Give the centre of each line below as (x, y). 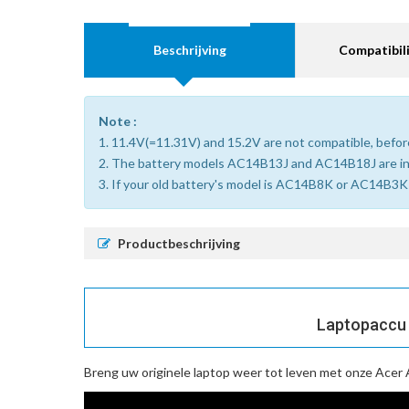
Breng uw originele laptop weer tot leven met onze (230, 372)
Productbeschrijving (179, 243)
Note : (118, 121)
